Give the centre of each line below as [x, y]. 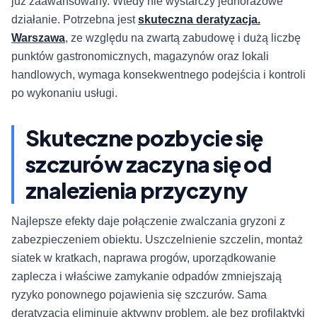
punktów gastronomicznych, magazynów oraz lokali [140, 57]
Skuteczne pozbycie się [144, 138]
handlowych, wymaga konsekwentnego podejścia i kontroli [158, 75]
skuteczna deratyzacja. [199, 20]
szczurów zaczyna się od [149, 165]
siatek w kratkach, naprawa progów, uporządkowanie [144, 258]
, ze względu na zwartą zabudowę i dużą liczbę [183, 38]
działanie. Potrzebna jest [75, 20]
